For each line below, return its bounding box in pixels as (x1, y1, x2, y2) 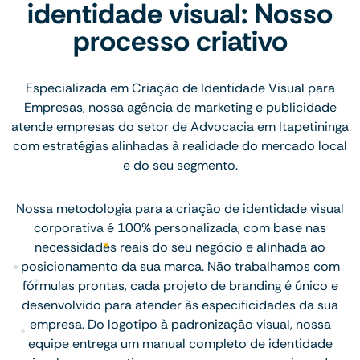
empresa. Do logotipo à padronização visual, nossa (29, 315, 331, 333)
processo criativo (72, 22, 288, 59)
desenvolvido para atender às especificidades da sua (22, 296, 338, 313)
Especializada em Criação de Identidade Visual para (25, 79, 335, 96)
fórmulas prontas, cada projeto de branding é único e (22, 276, 338, 294)
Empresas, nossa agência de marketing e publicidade (23, 98, 337, 116)
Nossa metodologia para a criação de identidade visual (16, 199, 344, 217)
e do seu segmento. (122, 156, 238, 174)
